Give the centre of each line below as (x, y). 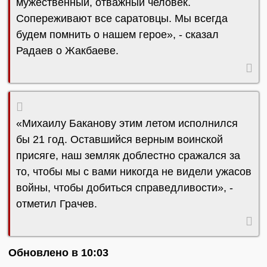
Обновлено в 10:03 (58, 253)
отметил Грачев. (57, 204)
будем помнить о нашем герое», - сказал (117, 35)
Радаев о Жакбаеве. (67, 51)
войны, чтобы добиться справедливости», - (125, 188)
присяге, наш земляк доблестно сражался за (128, 156)
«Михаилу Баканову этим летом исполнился (127, 124)
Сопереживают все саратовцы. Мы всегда (122, 19)
